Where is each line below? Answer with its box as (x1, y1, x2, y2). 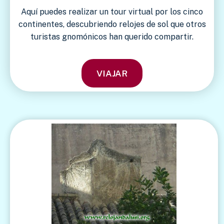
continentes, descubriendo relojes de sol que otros (18, 19, 206, 29)
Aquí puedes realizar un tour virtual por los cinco (21, 7, 203, 17)
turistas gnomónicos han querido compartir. (30, 32, 193, 42)
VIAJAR (96, 68, 127, 79)
